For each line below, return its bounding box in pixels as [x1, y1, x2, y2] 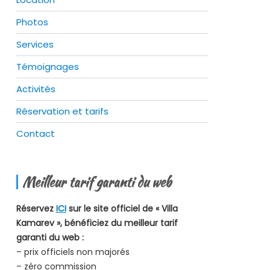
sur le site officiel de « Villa [66, 202, 178, 215]
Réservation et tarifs [16, 104, 108, 118]
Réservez [16, 202, 56, 215]
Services [16, 37, 54, 51]
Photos [16, 15, 48, 28]
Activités [16, 82, 55, 95]
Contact [16, 127, 55, 140]
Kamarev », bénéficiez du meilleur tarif [16, 216, 178, 229]
